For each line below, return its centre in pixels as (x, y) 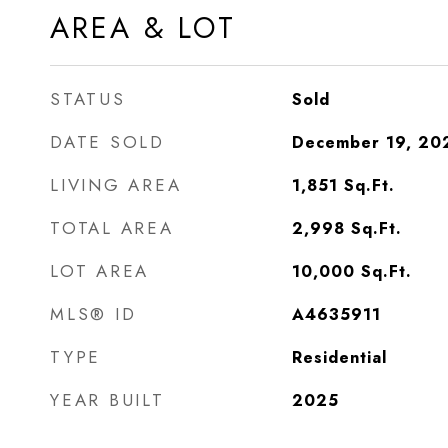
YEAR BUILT (107, 400)
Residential (339, 357)
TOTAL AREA (112, 228)
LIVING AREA (116, 185)
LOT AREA (99, 271)
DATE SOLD (107, 142)
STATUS (88, 99)
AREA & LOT (143, 28)
